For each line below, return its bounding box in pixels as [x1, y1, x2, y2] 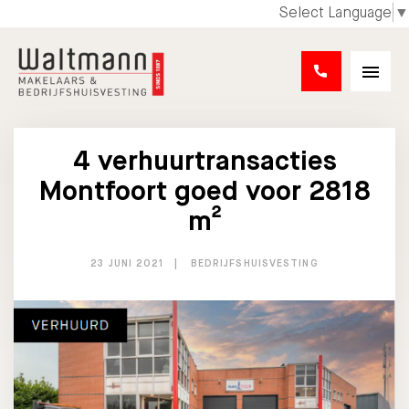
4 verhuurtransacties [72, 143, 337, 178]
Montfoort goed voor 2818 [38, 173, 371, 208]
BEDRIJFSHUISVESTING [190, 257, 319, 269]
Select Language [278, 3, 392, 23]
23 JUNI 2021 [90, 257, 165, 269]
